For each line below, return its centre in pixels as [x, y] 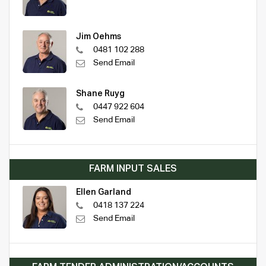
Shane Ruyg [100, 94]
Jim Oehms [99, 37]
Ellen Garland [104, 192]
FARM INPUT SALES [133, 169]
